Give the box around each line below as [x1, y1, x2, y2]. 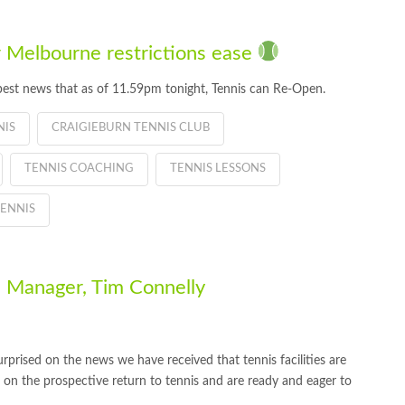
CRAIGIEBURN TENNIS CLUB [51, 121, 210, 134]
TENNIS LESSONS [169, 162, 266, 174]
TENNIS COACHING [24, 162, 134, 174]
